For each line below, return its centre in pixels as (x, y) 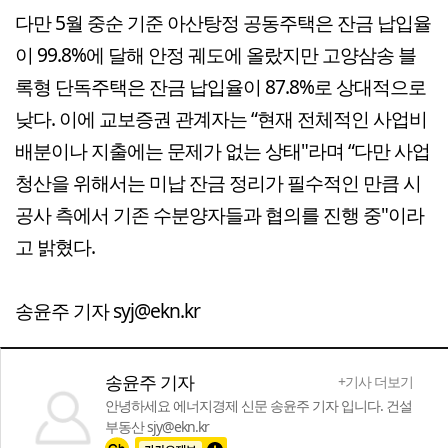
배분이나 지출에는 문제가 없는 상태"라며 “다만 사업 (222, 150)
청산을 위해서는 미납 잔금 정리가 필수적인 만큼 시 (218, 182)
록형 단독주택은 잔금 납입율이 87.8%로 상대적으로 (220, 86)
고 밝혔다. (55, 246)
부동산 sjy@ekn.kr (157, 426)
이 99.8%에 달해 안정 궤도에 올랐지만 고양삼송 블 (215, 54)
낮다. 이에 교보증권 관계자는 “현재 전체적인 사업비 (221, 118)
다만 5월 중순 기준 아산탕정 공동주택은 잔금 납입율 (223, 22)
